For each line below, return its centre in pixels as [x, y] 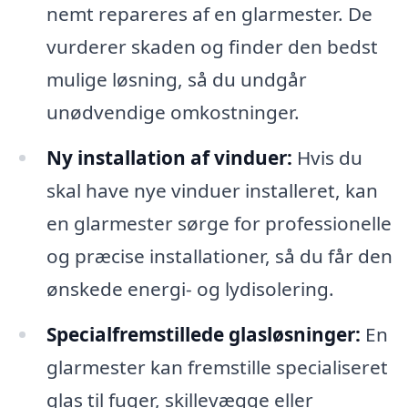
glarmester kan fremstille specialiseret [217, 367]
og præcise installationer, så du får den [219, 255]
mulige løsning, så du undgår [176, 80]
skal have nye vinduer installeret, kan [212, 190]
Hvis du [327, 157]
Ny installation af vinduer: [169, 157]
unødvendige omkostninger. [173, 112]
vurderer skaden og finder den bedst [212, 47]
